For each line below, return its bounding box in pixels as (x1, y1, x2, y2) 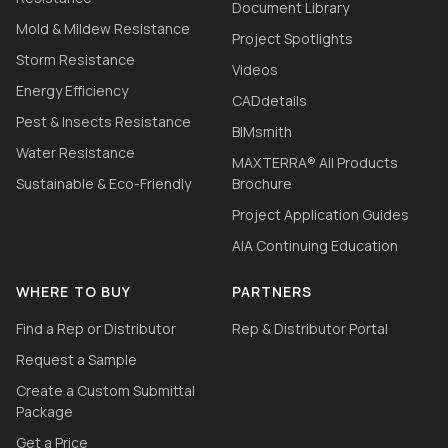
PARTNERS (231, 282, 313, 302)
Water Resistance (16, 143, 135, 163)
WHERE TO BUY (16, 282, 132, 302)
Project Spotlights (231, 29, 353, 49)
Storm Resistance (16, 50, 135, 70)
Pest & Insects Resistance (16, 112, 191, 132)
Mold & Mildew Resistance (16, 19, 190, 39)
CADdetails (231, 91, 307, 111)
